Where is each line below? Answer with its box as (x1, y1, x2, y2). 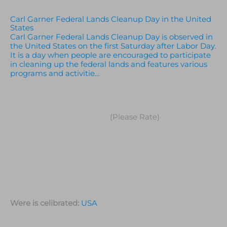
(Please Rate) (108, 112, 160, 122)
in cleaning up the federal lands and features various (10, 59, 207, 69)
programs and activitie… (10, 68, 100, 78)
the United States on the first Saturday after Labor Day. (10, 41, 216, 51)
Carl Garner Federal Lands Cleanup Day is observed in (10, 32, 213, 42)
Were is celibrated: (10, 198, 81, 208)
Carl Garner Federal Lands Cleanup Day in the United (10, 14, 211, 24)
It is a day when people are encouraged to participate (10, 50, 211, 60)
